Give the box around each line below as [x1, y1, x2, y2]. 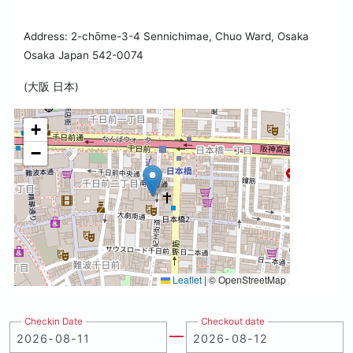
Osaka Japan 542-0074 [24, 49, 143, 62]
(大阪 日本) [24, 80, 79, 94]
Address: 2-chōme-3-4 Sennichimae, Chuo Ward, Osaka [24, 30, 309, 43]
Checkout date [201, 316, 265, 328]
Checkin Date [24, 316, 83, 328]
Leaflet [170, 273, 202, 287]
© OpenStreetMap [206, 273, 286, 287]
